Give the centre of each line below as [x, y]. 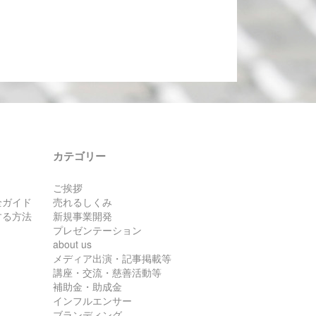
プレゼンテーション [98, 230]
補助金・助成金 [88, 286]
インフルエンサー [93, 300]
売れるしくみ [83, 201]
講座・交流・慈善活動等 [108, 272]
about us [73, 244]
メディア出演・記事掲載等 [113, 258]
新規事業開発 [83, 215]
